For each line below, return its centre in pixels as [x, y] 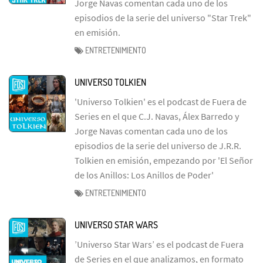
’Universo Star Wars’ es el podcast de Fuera [159, 244]
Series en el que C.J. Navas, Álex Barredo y [157, 116]
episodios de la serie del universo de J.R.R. [158, 145]
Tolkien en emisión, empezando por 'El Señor [164, 160]
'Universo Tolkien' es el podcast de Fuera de [161, 101]
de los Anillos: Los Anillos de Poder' [144, 175]
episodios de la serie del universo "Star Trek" [163, 17]
